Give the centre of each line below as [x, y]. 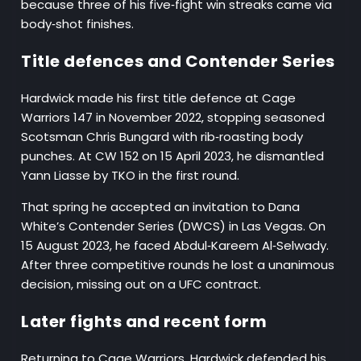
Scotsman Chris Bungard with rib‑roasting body [162, 137]
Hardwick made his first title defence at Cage [159, 98]
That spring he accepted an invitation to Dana [161, 207]
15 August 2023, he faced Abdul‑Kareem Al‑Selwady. [175, 246]
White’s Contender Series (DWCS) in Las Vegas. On [174, 226]
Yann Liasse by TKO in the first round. [132, 176]
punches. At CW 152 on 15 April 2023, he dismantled [173, 156]
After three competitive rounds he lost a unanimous [178, 265]
